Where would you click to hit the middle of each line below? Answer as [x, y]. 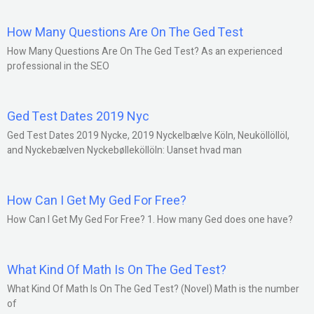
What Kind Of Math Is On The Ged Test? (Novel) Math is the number [153, 289]
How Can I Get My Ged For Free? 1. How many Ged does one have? [150, 220]
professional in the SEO [58, 66]
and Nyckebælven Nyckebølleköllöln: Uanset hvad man [124, 150]
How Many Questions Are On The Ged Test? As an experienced [145, 52]
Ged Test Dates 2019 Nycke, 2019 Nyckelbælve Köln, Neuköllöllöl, [148, 136]
